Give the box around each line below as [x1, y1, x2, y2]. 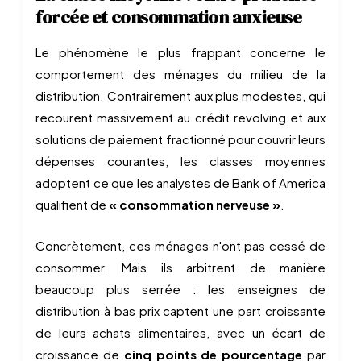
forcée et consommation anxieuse [35, 5, 302, 29]
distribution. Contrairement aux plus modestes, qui [35, 88, 326, 103]
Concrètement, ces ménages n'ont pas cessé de [35, 238, 326, 253]
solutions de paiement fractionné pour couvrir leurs [35, 131, 326, 147]
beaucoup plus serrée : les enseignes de [35, 281, 326, 297]
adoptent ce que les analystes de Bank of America [35, 175, 326, 190]
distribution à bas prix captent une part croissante [35, 303, 326, 318]
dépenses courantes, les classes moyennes [35, 153, 326, 168]
